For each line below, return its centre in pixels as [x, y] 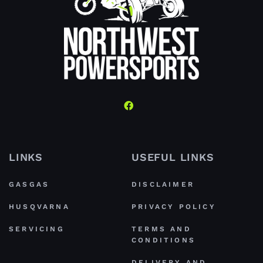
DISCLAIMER [163, 185]
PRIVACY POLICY [174, 207]
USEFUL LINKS [173, 157]
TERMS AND [161, 229]
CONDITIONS [163, 240]
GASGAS [29, 185]
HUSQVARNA [39, 207]
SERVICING [37, 229]
